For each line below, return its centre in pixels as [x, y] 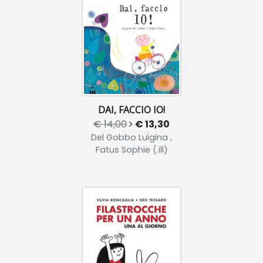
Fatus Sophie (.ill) [131, 150]
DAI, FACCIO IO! [131, 110]
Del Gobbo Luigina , [131, 138]
